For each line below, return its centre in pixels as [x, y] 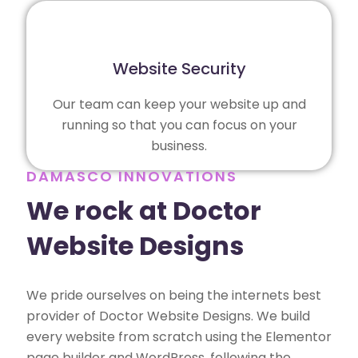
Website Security [179, 68]
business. [179, 145]
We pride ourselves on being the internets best [174, 295]
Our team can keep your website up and [179, 104]
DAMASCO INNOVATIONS [132, 176]
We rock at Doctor [144, 211]
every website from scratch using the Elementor [179, 336]
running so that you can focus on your [179, 125]
